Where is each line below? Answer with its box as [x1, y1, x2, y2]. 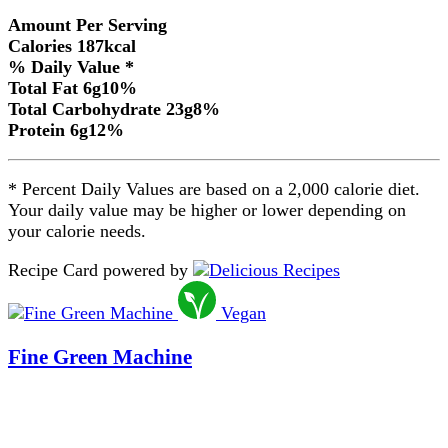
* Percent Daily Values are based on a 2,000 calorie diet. [8, 179, 420, 200]
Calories [8, 36, 72, 57]
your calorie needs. [8, 221, 146, 242]
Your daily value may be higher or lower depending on [8, 200, 406, 221]
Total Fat [8, 78, 78, 99]
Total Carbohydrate [8, 99, 161, 120]
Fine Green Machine [8, 345, 192, 370]
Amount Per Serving [8, 15, 167, 36]
